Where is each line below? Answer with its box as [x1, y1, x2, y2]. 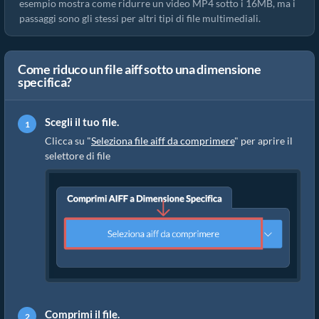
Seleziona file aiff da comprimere [91, 135, 234, 147]
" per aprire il [234, 135, 293, 147]
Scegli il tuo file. [45, 115, 119, 128]
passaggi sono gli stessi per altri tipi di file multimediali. [19, 12, 261, 24]
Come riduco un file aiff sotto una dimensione [18, 61, 261, 77]
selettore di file [45, 150, 110, 162]
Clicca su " [45, 135, 91, 147]
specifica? [18, 74, 72, 90]
